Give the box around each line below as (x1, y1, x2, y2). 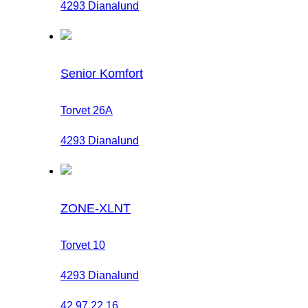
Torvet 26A (60, 104, 113, 116)
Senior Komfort (60, 66, 143, 80)
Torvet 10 (60, 239, 105, 251)
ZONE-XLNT (60, 201, 131, 215)
